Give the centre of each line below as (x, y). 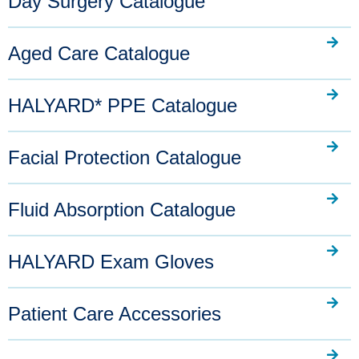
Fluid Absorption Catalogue (122, 210)
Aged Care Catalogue (99, 53)
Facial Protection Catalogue (125, 157)
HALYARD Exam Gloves (111, 262)
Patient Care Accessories (115, 314)
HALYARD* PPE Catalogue (123, 105)
